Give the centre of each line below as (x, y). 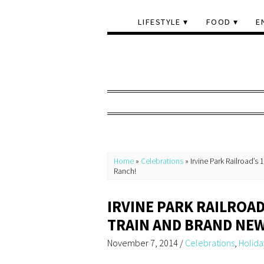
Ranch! (125, 171)
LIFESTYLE (159, 22)
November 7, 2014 (143, 243)
